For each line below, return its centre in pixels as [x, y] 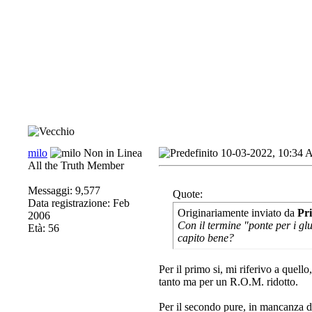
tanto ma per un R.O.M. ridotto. [228, 282]
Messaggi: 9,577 [64, 190]
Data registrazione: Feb [79, 203]
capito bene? [206, 238]
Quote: [188, 194]
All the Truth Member [76, 165]
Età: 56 [44, 228]
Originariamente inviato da [237, 213]
